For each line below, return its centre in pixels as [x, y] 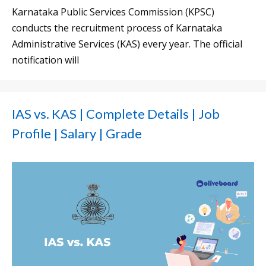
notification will [45, 60]
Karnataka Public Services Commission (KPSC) [113, 12]
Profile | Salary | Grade [77, 134]
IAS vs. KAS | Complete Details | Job [116, 114]
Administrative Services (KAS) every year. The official [127, 44]
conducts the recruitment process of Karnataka [117, 28]
